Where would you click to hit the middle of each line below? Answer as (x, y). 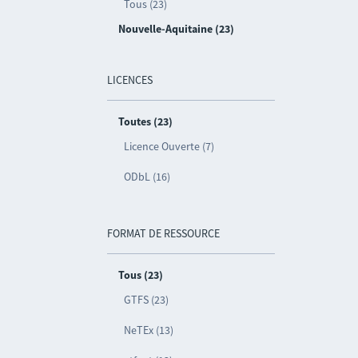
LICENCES (130, 80)
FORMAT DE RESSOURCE (164, 233)
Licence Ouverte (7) (169, 146)
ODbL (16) (147, 177)
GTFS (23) (147, 300)
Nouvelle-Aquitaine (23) (177, 29)
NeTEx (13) (149, 330)
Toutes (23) (146, 121)
